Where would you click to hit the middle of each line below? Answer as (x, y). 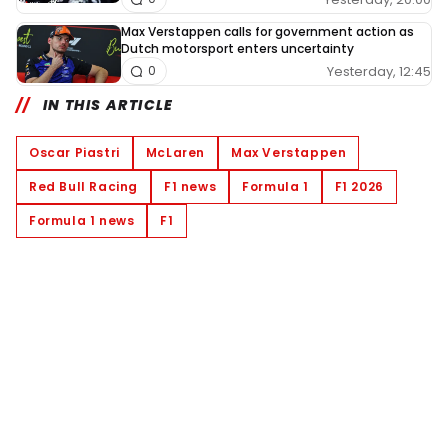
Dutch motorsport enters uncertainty (237, 49)
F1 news (190, 187)
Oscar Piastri (74, 153)
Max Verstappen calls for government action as (267, 32)
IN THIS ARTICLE (108, 105)
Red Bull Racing (83, 187)
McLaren (175, 153)
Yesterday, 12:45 (379, 71)
